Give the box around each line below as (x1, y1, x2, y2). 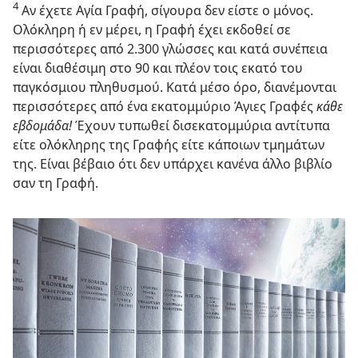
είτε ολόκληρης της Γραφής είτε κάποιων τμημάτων (13, 136, 324, 154)
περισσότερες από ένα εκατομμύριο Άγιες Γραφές (13, 97, 316, 116)
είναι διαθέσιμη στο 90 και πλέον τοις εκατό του (13, 59, 303, 78)
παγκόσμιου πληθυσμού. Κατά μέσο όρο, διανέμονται (13, 78, 336, 97)
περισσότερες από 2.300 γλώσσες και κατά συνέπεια (13, 40, 328, 58)
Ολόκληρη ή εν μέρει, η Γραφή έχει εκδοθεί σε (13, 21, 291, 39)
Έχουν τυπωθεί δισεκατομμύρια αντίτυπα (72, 117, 330, 135)
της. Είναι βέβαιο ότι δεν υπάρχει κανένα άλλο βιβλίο (13, 155, 332, 173)
